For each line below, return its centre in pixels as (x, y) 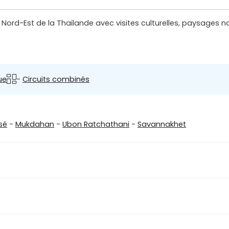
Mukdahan (35, 124)
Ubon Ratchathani (96, 124)
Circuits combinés (56, 79)
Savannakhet (162, 124)
